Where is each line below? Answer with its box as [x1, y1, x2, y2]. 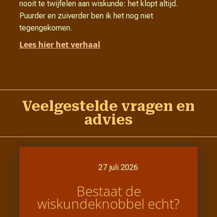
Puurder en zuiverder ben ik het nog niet [19, 11, 153, 21]
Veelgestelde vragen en [22, 98, 195, 115]
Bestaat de [76, 182, 141, 201]
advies [84, 112, 133, 128]
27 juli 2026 [98, 163, 138, 172]
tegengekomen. [19, 23, 72, 33]
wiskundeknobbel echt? [37, 194, 180, 213]
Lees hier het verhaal [19, 39, 100, 50]
